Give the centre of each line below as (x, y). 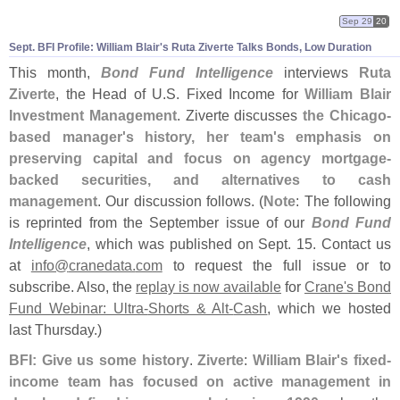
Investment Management (93, 115)
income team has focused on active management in (200, 381)
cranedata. (102, 265)
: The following (344, 200)
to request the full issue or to (276, 265)
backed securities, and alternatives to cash (200, 179)
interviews (316, 72)
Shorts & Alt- (191, 308)
